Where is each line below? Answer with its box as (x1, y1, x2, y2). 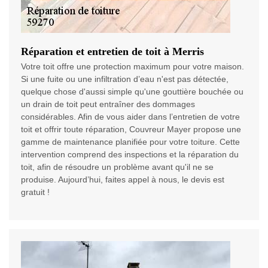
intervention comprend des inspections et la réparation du (21, 150, 239, 160)
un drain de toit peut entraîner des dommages (21, 99, 195, 109)
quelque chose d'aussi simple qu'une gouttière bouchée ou (21, 87, 243, 97)
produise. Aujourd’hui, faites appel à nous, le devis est (21, 175, 224, 185)
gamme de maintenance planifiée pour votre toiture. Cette (21, 137, 240, 147)
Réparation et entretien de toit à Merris (21, 45, 204, 58)
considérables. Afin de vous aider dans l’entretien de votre (21, 112, 240, 122)
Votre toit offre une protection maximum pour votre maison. (21, 62, 244, 72)
